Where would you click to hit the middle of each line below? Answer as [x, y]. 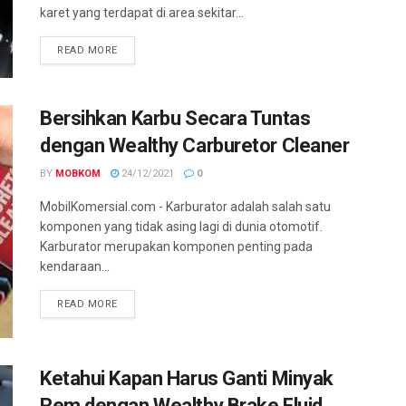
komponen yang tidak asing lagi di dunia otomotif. [181, 226]
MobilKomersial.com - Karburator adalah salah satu [185, 206]
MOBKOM [78, 173]
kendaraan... [75, 266]
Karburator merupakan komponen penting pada [176, 246]
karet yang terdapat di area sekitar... [142, 13]
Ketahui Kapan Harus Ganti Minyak [187, 378]
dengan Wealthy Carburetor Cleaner [195, 145]
